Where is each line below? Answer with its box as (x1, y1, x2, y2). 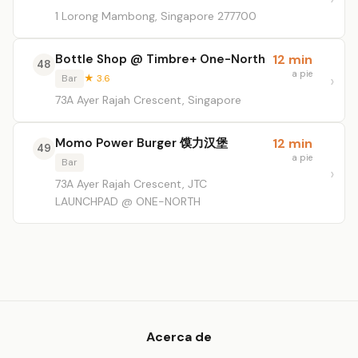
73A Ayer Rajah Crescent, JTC (55, 177, 207, 191)
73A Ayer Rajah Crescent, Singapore (55, 93, 241, 107)
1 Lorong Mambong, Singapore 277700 (55, 9, 257, 23)
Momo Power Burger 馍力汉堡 (55, 135, 228, 151)
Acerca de (146, 328, 212, 345)
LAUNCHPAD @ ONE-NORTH (55, 194, 201, 209)
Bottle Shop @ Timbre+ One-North (55, 51, 265, 67)
